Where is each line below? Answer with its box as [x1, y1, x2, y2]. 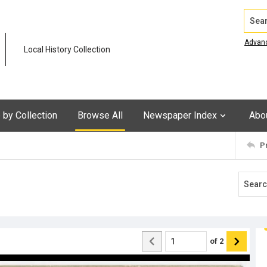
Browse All [77, 109, 123, 121]
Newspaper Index [143, 109, 217, 121]
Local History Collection [24, 45, 110, 55]
